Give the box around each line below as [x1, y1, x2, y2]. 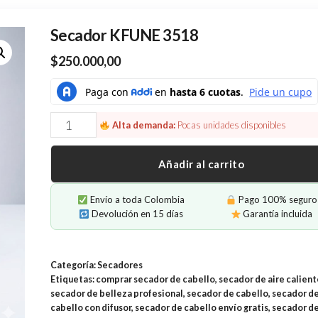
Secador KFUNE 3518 [50, 26, 199, 45]
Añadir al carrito [158, 158, 245, 171]
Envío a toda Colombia [87, 194, 185, 206]
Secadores [97, 260, 143, 271]
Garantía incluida [241, 208, 313, 220]
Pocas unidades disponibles [175, 119, 286, 131]
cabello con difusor [50, 302, 131, 314]
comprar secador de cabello [95, 274, 215, 285]
